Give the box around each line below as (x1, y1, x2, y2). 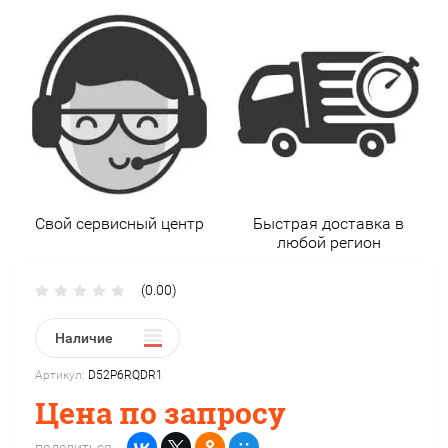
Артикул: (35, 368, 85, 382)
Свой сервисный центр (35, 214, 204, 233)
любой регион (276, 233, 381, 252)
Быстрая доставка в (253, 214, 404, 233)
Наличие (55, 330, 113, 346)
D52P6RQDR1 (85, 368, 163, 382)
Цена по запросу (35, 393, 286, 432)
